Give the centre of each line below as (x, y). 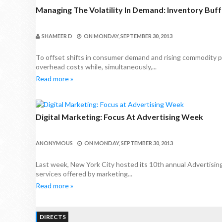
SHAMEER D (57, 36)
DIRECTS (53, 217)
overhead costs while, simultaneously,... (96, 67)
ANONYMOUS (54, 143)
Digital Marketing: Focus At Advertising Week (119, 117)
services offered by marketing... (84, 174)
